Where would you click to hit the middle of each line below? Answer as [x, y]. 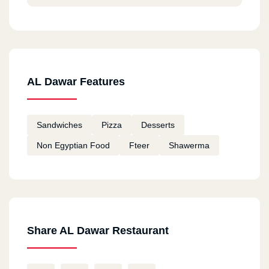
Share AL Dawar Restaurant [98, 231]
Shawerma [189, 146]
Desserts [158, 125]
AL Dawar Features [76, 82]
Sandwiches [59, 125]
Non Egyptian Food [73, 146]
